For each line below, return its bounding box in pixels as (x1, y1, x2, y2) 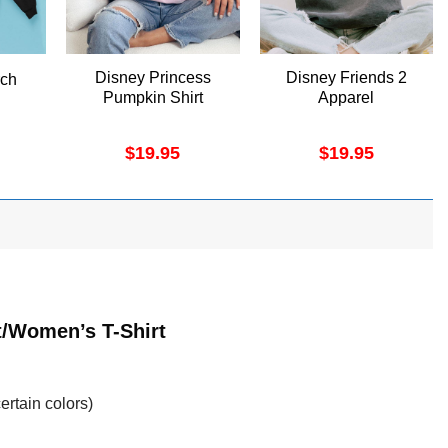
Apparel (318, 89, 375, 107)
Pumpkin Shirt (102, 89, 203, 107)
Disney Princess (94, 69, 211, 87)
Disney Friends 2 (285, 69, 407, 87)
